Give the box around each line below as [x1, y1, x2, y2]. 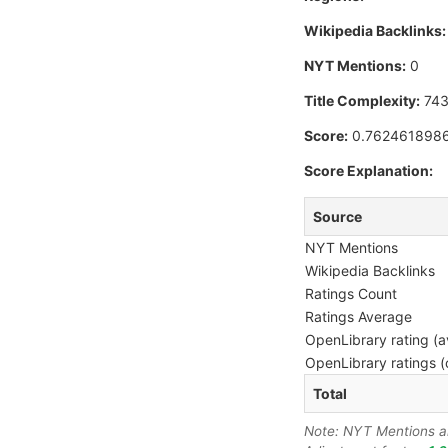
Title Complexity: [304, 92, 420, 110]
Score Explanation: [304, 162, 433, 180]
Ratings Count [305, 285, 397, 303]
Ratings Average [305, 308, 412, 326]
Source [313, 208, 362, 226]
